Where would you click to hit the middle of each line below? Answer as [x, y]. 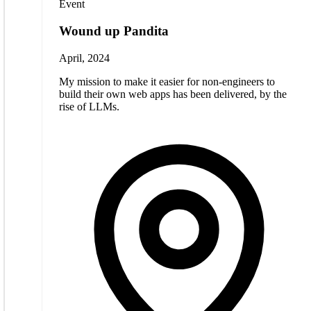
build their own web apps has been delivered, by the [173, 94]
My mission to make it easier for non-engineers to [167, 81]
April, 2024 [84, 58]
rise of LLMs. [89, 106]
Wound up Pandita [114, 31]
